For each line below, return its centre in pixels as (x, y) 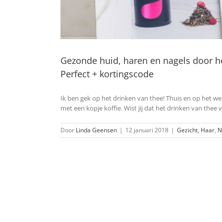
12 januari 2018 (147, 130)
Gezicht (187, 130)
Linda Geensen (96, 130)
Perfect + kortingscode (107, 74)
